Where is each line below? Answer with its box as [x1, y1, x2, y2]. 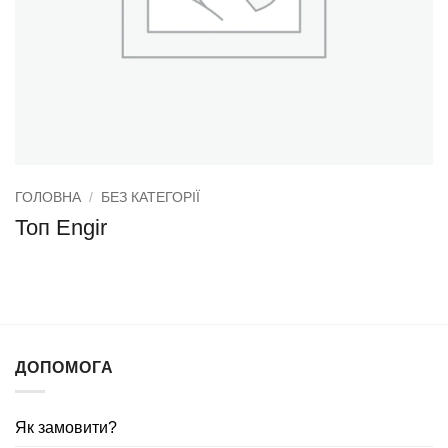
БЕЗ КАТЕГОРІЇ [101, 190, 201, 205]
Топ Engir [15, 214, 107, 240]
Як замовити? [15, 419, 117, 437]
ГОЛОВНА [15, 190, 81, 205]
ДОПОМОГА [15, 358, 114, 376]
